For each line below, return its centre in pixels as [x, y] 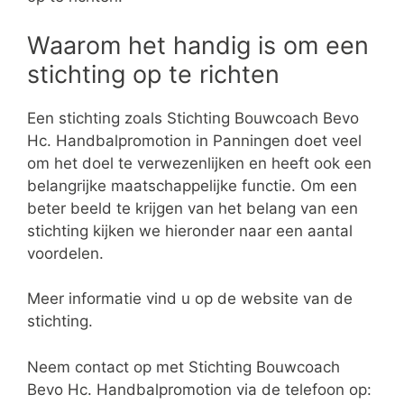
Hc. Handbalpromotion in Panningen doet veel [194, 140]
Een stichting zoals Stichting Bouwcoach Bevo [193, 118]
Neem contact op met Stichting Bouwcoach [184, 367]
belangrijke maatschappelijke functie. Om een [192, 185]
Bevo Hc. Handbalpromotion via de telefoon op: [199, 389]
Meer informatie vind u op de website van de [190, 299]
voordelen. [65, 253]
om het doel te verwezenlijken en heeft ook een [199, 163]
